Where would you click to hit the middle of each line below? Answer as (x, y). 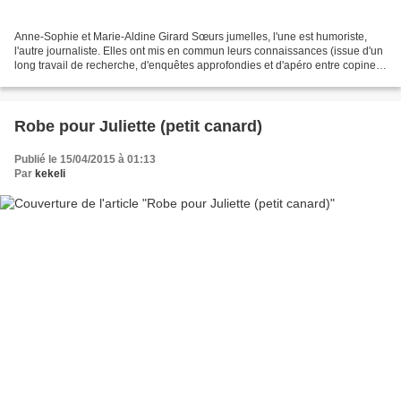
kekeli (50, 174)
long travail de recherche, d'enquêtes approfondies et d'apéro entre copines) (200, 66)
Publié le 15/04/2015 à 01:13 (85, 160)
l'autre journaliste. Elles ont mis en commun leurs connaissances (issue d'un (199, 51)
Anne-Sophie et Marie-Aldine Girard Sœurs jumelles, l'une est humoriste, (191, 37)
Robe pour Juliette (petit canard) (138, 127)
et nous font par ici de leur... (81, 80)
